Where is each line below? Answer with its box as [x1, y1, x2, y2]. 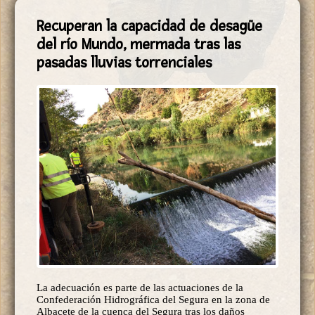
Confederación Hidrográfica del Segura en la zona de [37, 294, 270, 306]
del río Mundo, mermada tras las [37, 35, 240, 54]
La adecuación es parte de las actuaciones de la [37, 282, 243, 294]
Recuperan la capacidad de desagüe [37, 17, 262, 36]
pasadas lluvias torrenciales [37, 53, 212, 72]
